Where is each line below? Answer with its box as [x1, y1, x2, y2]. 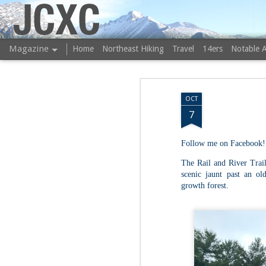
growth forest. [181, 181, 231, 190]
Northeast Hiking [102, 44, 164, 53]
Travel [172, 44, 194, 53]
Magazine [9, 43, 49, 54]
